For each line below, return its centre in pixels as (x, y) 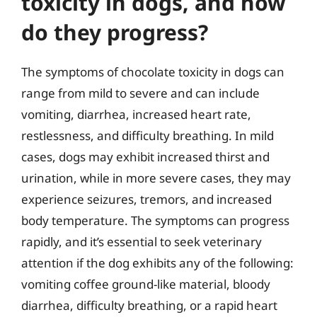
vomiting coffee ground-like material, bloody (146, 284)
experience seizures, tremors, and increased (146, 199)
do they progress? (115, 32)
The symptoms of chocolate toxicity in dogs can (153, 71)
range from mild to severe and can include (140, 93)
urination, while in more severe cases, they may (156, 178)
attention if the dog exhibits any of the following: (157, 263)
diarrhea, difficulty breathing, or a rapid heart (149, 305)
